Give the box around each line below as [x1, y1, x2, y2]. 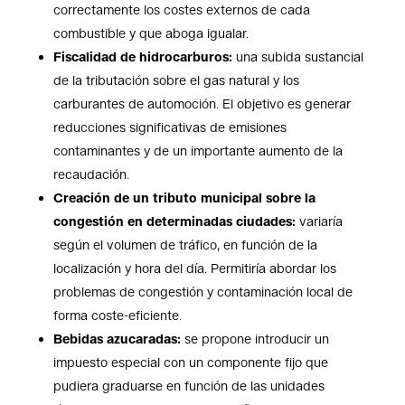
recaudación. [52, 165, 129, 184]
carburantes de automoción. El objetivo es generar [52, 95, 351, 114]
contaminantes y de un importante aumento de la [52, 142, 343, 161]
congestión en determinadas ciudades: [52, 212, 296, 231]
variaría [295, 212, 343, 231]
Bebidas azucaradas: [52, 330, 181, 349]
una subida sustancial [231, 48, 363, 67]
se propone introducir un [180, 330, 329, 349]
